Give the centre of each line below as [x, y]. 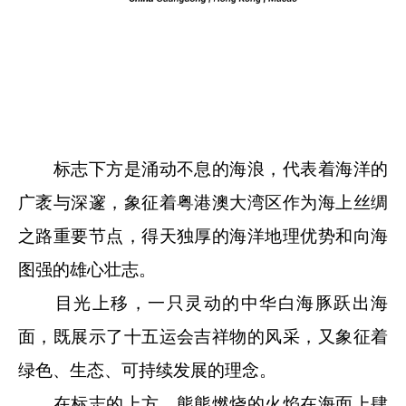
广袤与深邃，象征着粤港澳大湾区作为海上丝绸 [203, 202]
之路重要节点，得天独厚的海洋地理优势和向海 [203, 236]
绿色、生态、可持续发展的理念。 [147, 370]
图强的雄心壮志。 [87, 269]
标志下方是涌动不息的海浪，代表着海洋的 [203, 169]
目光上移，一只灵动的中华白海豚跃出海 [203, 303]
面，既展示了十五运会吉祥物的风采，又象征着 [203, 336]
